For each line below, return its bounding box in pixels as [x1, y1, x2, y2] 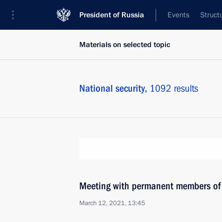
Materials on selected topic [79, 40, 170, 50]
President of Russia [79, 10, 144, 20]
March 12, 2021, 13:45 [79, 199, 145, 208]
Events [167, 10, 189, 20]
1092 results [150, 82, 198, 94]
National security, [79, 82, 150, 94]
